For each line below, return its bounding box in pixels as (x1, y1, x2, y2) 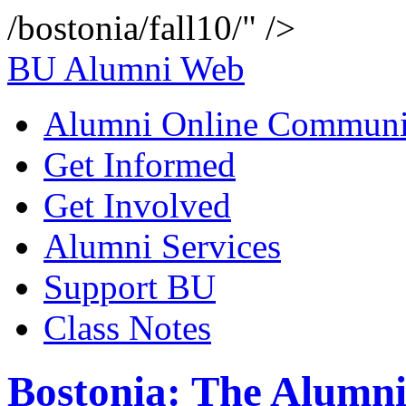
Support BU (43, 267, 216, 306)
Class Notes (43, 308, 211, 347)
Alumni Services (43, 227, 281, 266)
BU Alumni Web (7, 49, 245, 88)
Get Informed (43, 145, 236, 184)
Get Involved (43, 186, 231, 225)
